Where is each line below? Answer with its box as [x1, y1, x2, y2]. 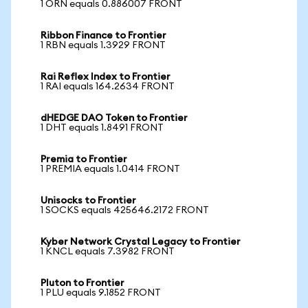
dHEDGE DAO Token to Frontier [41, 113, 188, 123]
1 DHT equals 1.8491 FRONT [41, 123, 164, 133]
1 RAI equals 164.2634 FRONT [41, 82, 175, 91]
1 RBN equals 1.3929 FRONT [41, 41, 166, 50]
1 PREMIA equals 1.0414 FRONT [41, 164, 180, 174]
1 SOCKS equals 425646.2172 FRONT [41, 206, 209, 215]
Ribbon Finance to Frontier [41, 31, 166, 41]
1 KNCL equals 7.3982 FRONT [41, 247, 175, 256]
